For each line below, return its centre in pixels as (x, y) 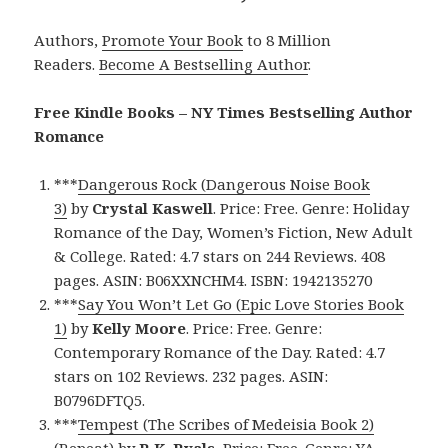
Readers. (67, 63)
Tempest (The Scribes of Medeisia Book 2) (226, 423)
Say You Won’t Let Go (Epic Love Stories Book (241, 303)
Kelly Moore (139, 327)
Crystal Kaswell (153, 207)
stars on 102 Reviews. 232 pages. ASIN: (191, 375)
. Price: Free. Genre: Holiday (311, 207)
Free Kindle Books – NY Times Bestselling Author (224, 111)
